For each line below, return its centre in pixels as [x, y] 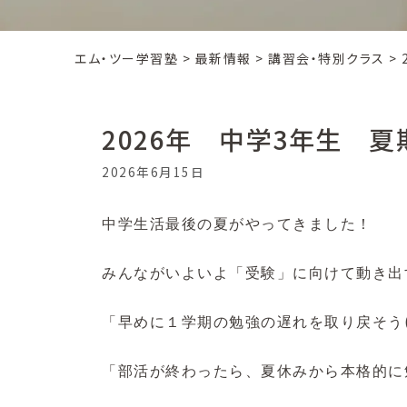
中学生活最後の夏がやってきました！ [237, 224]
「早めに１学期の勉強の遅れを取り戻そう [253, 323]
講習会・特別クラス [327, 58]
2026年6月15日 [153, 172]
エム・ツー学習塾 [126, 58]
